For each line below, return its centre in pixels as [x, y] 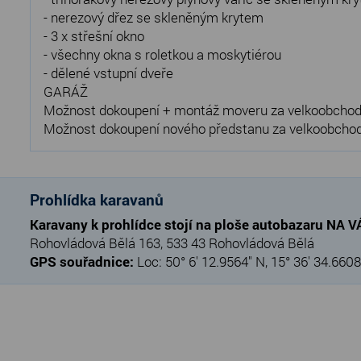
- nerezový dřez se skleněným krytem [154, 18]
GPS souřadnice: [82, 262]
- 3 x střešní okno [94, 36]
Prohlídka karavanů [97, 200]
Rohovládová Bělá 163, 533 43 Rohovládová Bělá [172, 243]
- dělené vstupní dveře [108, 73]
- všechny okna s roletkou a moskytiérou [162, 55]
